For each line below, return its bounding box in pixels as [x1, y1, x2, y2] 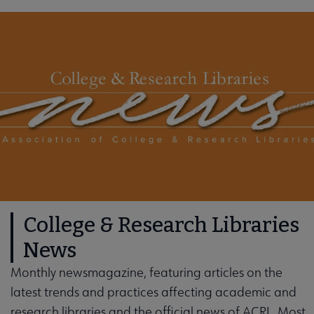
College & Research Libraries [22, 212, 299, 238]
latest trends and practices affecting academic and [10, 283, 296, 300]
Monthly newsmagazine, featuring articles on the [10, 264, 282, 280]
